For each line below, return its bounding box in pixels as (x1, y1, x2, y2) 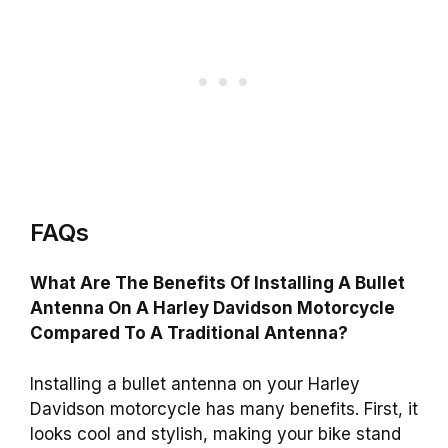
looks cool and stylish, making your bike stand (30, 423, 401, 444)
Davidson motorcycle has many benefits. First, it (30, 398, 418, 419)
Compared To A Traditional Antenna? (30, 323, 348, 344)
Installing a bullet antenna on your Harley (30, 373, 360, 394)
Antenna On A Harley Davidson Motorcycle (30, 298, 395, 319)
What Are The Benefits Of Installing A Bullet (30, 273, 405, 294)
